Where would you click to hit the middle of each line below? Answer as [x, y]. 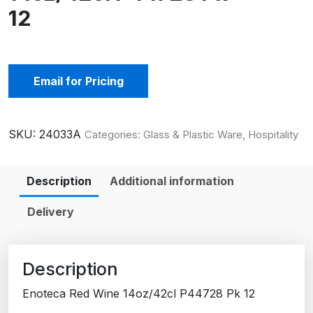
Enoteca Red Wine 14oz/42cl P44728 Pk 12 [139, 293]
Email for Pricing [78, 81]
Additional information [172, 181]
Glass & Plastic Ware [193, 134]
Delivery [51, 211]
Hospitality [273, 134]
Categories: [114, 134]
